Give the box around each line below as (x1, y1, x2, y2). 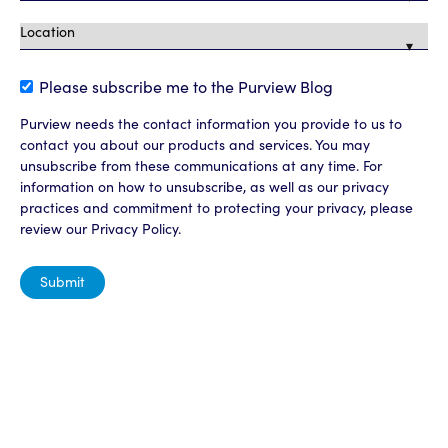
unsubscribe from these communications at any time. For (20, 154, 382, 175)
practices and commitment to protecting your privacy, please (20, 196, 413, 217)
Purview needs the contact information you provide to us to (20, 112, 402, 133)
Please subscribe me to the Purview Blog (39, 74, 334, 97)
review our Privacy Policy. (20, 217, 181, 238)
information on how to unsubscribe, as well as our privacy (20, 175, 389, 196)
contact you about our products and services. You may (20, 133, 370, 154)
